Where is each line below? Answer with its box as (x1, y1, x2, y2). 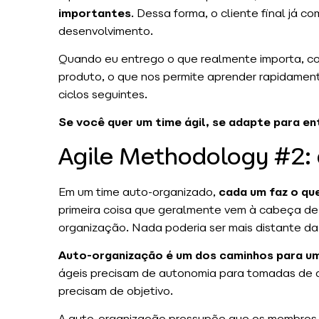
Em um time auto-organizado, (58, 184, 219, 199)
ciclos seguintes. (58, 86, 147, 102)
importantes (58, 5, 131, 21)
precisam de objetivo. (58, 283, 179, 299)
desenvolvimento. (58, 23, 153, 38)
